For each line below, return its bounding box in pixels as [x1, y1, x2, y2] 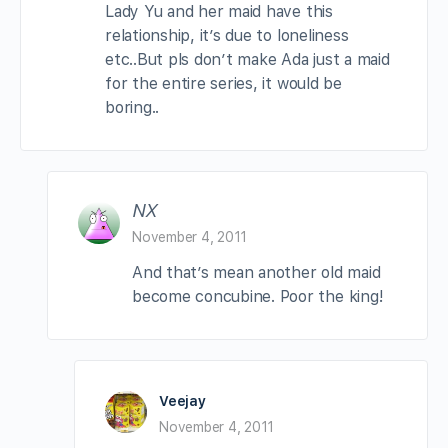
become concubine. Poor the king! [132, 286, 384, 306]
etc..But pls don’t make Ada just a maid [105, 49, 390, 69]
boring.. [105, 97, 160, 117]
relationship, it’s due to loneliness [105, 25, 349, 45]
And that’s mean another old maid [132, 262, 381, 282]
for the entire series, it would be [105, 73, 342, 93]
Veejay [159, 392, 206, 409]
